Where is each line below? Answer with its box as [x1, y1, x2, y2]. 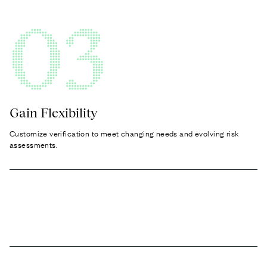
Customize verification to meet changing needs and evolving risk [10, 126, 239, 139]
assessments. [10, 138, 58, 150]
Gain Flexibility [10, 104, 98, 120]
